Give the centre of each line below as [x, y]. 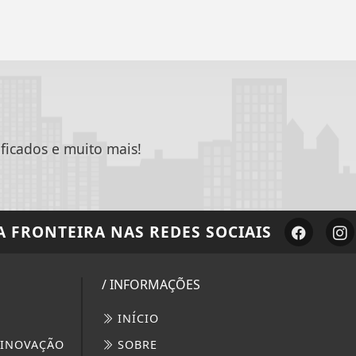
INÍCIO [137, 319]
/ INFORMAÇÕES [151, 285]
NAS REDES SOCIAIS [188, 232]
